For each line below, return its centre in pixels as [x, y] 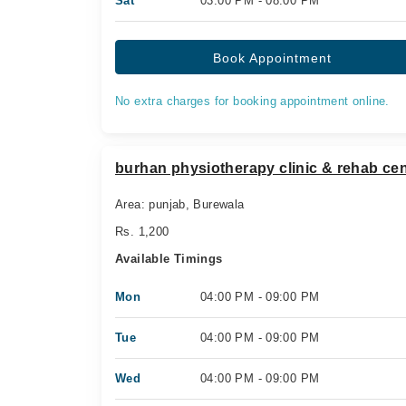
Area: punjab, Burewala [180, 204]
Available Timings [169, 259]
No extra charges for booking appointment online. [252, 101]
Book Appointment [273, 58]
